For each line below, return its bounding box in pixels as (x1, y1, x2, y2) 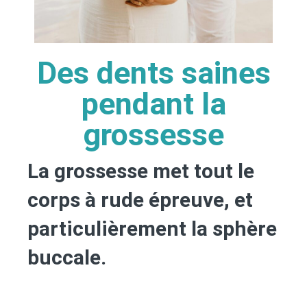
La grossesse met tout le (27, 158, 254, 183)
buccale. (27, 245, 106, 269)
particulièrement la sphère (27, 216, 277, 241)
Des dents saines (36, 54, 271, 91)
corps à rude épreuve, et (27, 187, 253, 212)
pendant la (81, 85, 226, 122)
